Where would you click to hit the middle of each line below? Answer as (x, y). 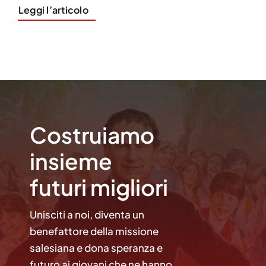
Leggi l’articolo (53, 9)
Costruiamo (92, 134)
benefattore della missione (94, 231)
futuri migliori (99, 187)
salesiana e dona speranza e (96, 247)
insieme (71, 161)
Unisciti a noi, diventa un (87, 214)
